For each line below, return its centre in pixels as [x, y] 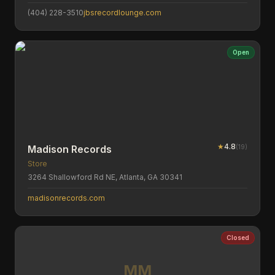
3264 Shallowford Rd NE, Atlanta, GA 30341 [105, 177]
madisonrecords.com [66, 198]
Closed [238, 238]
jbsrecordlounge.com [122, 13]
